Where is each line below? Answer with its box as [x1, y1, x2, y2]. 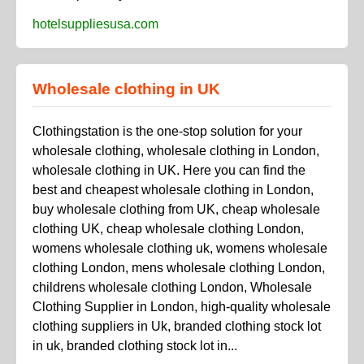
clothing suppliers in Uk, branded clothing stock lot [32, 319, 321, 334]
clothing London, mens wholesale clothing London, [32, 261, 325, 275]
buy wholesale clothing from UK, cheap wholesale [32, 202, 320, 217]
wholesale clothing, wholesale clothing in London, [32, 144, 319, 158]
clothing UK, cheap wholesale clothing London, [32, 222, 304, 236]
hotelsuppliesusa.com [32, 16, 158, 31]
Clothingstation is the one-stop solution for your [32, 124, 302, 139]
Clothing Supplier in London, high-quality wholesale [32, 300, 331, 314]
